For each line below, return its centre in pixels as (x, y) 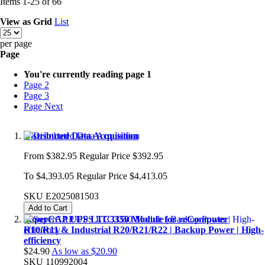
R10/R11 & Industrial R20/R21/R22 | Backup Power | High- (144, 230)
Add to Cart (48, 208)
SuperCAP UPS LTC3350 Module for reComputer (126, 219)
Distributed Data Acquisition (81, 135)
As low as (70, 251)
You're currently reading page (84, 74)
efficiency (42, 240)
